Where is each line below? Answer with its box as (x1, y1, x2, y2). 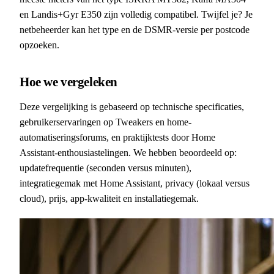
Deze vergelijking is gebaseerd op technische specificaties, (20, 101, 244, 112)
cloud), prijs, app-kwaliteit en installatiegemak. (20, 193, 199, 204)
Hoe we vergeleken (20, 74, 117, 89)
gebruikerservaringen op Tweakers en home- (20, 116, 191, 127)
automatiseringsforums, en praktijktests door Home (20, 131, 215, 143)
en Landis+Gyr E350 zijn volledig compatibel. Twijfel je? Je (20, 9, 253, 20)
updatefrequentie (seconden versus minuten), (20, 162, 191, 173)
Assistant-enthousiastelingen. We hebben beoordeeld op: (20, 147, 237, 158)
